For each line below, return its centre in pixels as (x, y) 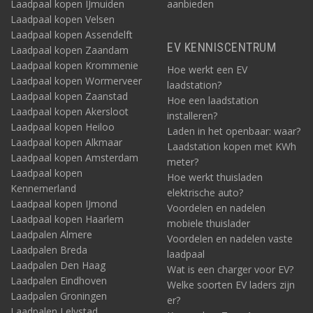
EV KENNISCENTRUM (221, 47)
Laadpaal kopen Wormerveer (76, 81)
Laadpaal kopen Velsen (63, 19)
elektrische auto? (205, 192)
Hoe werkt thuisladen (215, 177)
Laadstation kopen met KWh (232, 146)
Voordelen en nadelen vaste (230, 239)
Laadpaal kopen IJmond (64, 204)
